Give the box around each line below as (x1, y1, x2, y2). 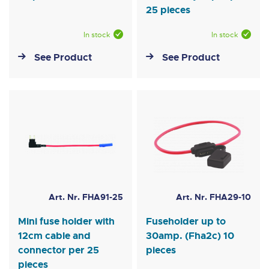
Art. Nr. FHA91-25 (48, 192, 123, 203)
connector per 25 (18, 244, 99, 257)
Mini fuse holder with (18, 215, 115, 228)
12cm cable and (18, 229, 91, 243)
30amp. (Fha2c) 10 (146, 229, 235, 243)
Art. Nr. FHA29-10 (175, 192, 251, 203)
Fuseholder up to (146, 215, 226, 228)
